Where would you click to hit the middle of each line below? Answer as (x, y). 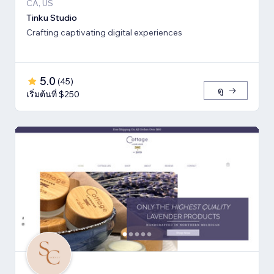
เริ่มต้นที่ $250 (53, 94)
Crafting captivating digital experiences (104, 32)
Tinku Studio (52, 17)
